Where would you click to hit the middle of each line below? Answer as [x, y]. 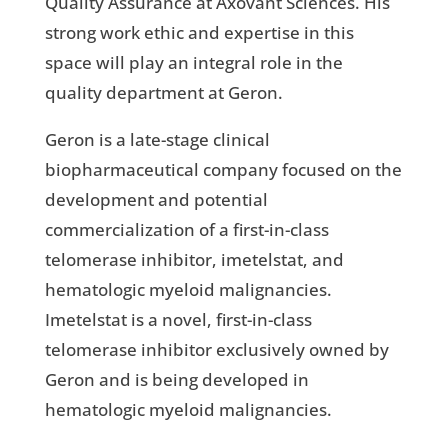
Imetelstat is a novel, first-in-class [178, 319]
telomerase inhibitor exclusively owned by [216, 349]
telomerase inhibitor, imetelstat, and [194, 259]
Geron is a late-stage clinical [157, 139]
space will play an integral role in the [193, 62]
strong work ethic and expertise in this [199, 32]
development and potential [156, 199]
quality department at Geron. [163, 92]
